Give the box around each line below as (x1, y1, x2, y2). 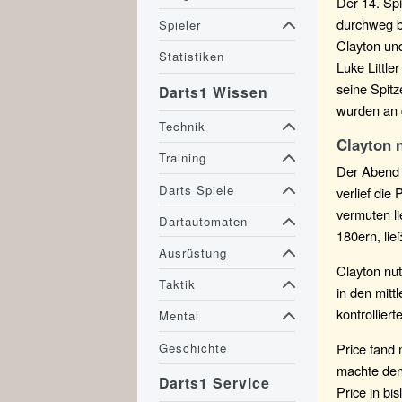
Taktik (159, 275, 197, 293)
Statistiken (159, 48, 225, 66)
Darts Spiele (159, 180, 235, 198)
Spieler (159, 16, 202, 33)
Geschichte (159, 338, 228, 356)
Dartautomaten (159, 212, 249, 230)
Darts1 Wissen (159, 82, 269, 102)
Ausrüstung (159, 243, 228, 261)
